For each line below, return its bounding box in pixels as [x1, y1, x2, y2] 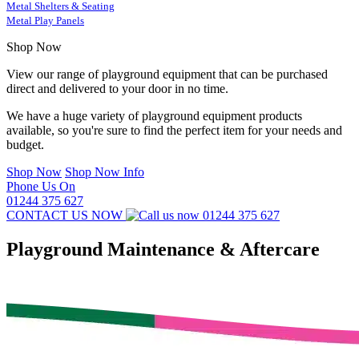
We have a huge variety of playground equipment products [6, 109, 302, 123]
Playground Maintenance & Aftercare [6, 238, 320, 260]
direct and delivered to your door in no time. [6, 82, 228, 95]
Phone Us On [6, 179, 75, 193]
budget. [6, 138, 44, 151]
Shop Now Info [65, 165, 144, 179]
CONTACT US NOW [6, 208, 126, 222]
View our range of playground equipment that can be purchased [6, 67, 328, 81]
